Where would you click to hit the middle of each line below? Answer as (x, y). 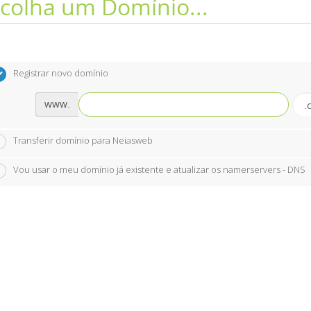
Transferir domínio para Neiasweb (83, 141)
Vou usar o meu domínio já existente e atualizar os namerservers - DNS (159, 170)
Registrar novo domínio (60, 73)
